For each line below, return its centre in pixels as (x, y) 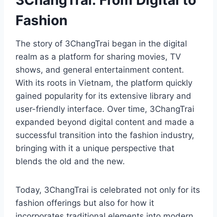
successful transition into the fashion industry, (105, 135)
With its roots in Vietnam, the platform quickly (104, 83)
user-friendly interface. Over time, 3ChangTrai (105, 109)
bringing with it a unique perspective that (95, 148)
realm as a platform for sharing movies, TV (98, 57)
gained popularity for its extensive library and (103, 96)
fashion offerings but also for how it (85, 203)
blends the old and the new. (70, 162)
